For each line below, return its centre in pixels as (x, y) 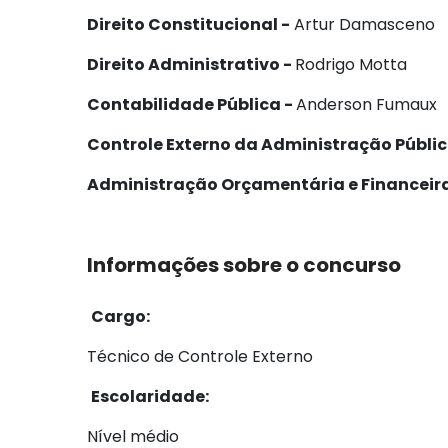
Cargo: (120, 316)
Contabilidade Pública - (191, 104)
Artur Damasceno (362, 24)
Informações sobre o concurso (244, 265)
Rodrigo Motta (351, 64)
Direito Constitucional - (188, 24)
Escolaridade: (150, 396)
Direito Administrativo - (191, 64)
